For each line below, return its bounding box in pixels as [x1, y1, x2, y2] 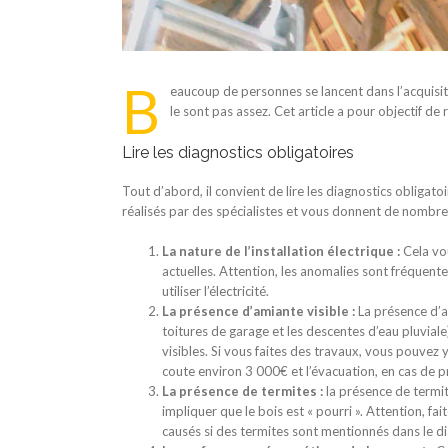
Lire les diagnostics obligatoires [122, 142, 354, 162]
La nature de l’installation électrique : [162, 242, 400, 259]
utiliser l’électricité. [162, 282, 269, 299]
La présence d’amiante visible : [162, 302, 355, 319]
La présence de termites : [162, 382, 323, 399]
